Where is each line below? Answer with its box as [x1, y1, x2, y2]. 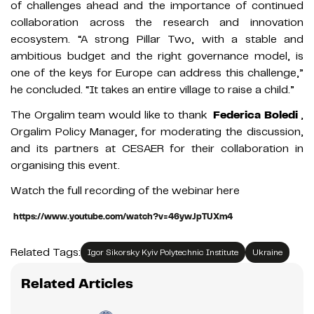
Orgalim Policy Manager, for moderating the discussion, [11, 124, 303, 139]
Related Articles [21, 274, 133, 292]
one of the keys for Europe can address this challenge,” [11, 65, 303, 80]
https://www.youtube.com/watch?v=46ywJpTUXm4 [13, 210, 233, 222]
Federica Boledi [213, 107, 298, 122]
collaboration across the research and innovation [11, 15, 303, 29]
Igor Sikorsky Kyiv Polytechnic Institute [88, 246, 238, 258]
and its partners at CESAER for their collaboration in [11, 141, 303, 156]
